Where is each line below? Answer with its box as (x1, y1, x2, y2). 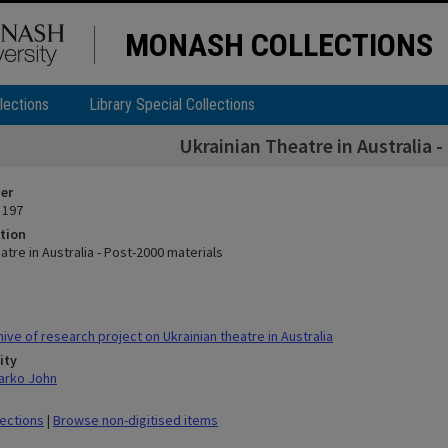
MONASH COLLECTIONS (125, 26, 433, 64)
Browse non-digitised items (53, 411, 218, 429)
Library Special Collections (89, 95, 255, 114)
